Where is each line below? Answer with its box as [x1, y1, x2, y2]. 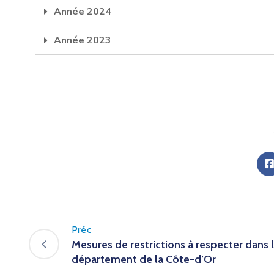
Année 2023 [54, 33, 111, 47]
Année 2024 [54, 4, 111, 18]
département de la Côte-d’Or [72, 252, 216, 266]
